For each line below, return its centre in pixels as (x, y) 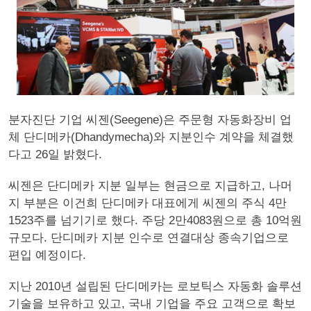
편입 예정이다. (47, 255)
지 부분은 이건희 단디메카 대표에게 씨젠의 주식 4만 (148, 203)
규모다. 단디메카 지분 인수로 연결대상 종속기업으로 (149, 238)
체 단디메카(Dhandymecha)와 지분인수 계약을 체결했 (151, 137)
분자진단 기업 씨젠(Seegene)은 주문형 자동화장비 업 (150, 120)
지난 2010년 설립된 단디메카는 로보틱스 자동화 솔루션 (155, 286)
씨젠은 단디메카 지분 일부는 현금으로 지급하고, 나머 (150, 186)
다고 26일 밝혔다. (55, 154)
